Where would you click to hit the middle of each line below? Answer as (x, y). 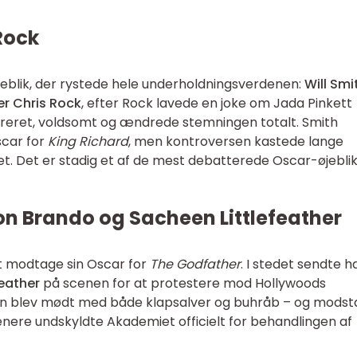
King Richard (88, 141)
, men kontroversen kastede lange (236, 141)
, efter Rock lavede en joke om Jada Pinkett (217, 103)
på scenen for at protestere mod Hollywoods (183, 283)
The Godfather (195, 264)
